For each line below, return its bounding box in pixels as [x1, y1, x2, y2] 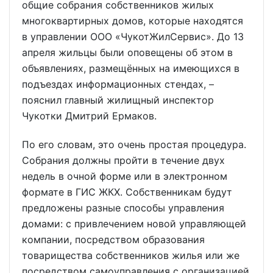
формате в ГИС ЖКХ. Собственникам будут [22, 185, 232, 198]
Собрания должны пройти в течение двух [22, 154, 225, 166]
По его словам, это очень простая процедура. [22, 138, 246, 151]
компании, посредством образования [22, 233, 210, 246]
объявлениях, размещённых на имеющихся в [22, 62, 239, 74]
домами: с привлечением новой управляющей [22, 217, 246, 230]
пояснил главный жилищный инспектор [22, 93, 214, 106]
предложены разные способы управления [22, 201, 224, 214]
